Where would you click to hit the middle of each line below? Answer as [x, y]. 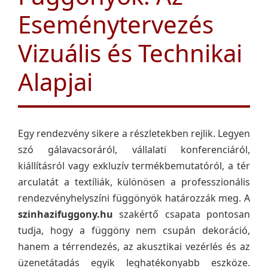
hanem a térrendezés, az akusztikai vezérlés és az [134, 246]
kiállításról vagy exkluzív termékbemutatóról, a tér [134, 166]
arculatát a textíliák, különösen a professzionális [134, 182]
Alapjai [55, 82]
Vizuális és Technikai [130, 53]
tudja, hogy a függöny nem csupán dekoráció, [134, 230]
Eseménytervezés [116, 24]
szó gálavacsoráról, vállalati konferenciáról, [134, 150]
